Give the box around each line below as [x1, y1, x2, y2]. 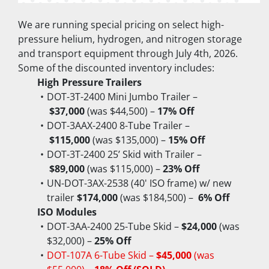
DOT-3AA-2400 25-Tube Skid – [46, 220, 181, 233]
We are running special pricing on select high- [18, 18, 224, 31]
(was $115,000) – [85, 162, 163, 175]
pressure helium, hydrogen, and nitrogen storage [18, 32, 242, 46]
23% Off [163, 162, 199, 175]
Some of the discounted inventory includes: [18, 61, 214, 74]
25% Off [94, 234, 131, 247]
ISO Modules [37, 205, 97, 219]
